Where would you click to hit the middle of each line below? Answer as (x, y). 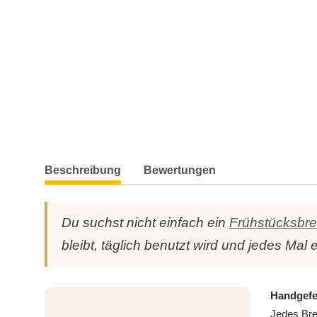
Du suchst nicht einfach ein (145, 223)
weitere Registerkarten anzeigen (121, 163)
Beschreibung (83, 171)
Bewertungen (180, 171)
